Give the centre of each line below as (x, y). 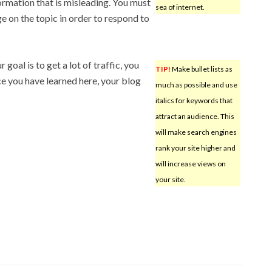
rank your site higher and (195, 148)
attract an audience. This (195, 116)
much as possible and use (196, 84)
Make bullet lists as (201, 69)
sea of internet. (180, 7)
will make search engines (196, 132)
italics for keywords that (194, 100)
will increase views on (190, 163)
